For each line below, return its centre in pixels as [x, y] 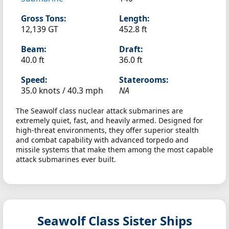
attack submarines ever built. [66, 159]
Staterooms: [144, 80]
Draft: [131, 49]
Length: [134, 18]
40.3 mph [85, 90]
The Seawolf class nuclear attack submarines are [99, 111]
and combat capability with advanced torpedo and [102, 140]
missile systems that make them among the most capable [114, 150]
